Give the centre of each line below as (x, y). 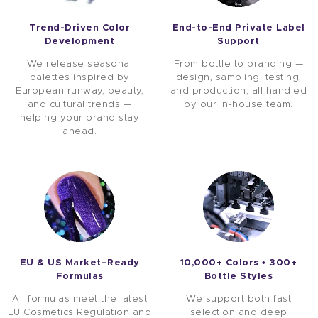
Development (79, 41)
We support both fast (238, 300)
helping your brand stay (79, 118)
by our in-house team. (238, 104)
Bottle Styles (238, 277)
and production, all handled (238, 91)
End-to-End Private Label (238, 28)
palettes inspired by (79, 77)
